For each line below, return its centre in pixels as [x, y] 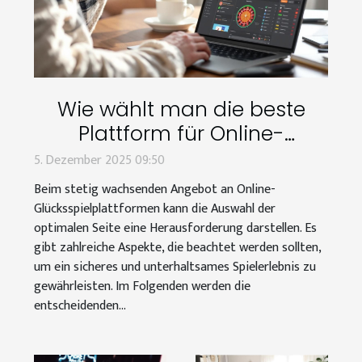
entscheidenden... [80, 306]
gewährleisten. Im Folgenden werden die [142, 287]
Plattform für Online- [181, 134]
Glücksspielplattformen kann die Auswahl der [155, 209]
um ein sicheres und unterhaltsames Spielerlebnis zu [175, 267]
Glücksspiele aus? [181, 158]
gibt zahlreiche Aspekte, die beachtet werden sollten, [177, 248]
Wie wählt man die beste [181, 110]
